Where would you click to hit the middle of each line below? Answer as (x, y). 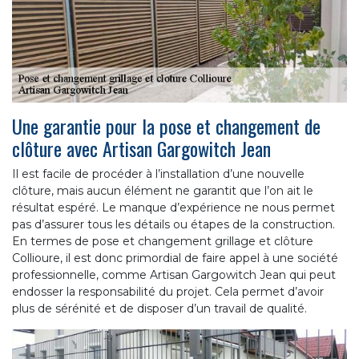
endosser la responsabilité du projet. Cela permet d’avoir (168, 291)
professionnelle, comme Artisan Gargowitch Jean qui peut (174, 274)
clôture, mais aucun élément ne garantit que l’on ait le (163, 190)
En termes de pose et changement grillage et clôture (163, 241)
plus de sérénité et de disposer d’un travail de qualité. (159, 308)
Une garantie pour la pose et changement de (166, 125)
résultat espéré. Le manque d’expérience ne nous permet (173, 207)
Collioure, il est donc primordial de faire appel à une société (175, 258)
